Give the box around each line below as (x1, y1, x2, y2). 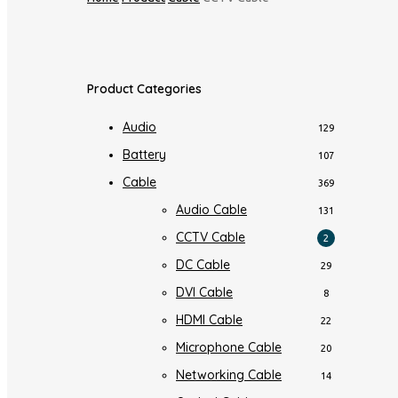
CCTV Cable (176, 229, 245, 246)
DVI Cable (176, 284, 233, 301)
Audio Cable (176, 202, 247, 219)
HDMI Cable (176, 312, 243, 329)
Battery (123, 147, 166, 163)
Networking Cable (176, 367, 282, 384)
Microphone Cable (176, 339, 282, 356)
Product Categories (87, 81, 202, 98)
